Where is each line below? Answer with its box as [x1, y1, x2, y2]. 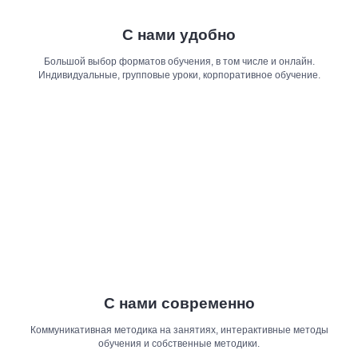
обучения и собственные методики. [98, 338, 260, 349]
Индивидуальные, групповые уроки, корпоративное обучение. [38, 70, 320, 81]
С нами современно [103, 295, 255, 312]
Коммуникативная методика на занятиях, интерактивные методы [30, 324, 328, 336]
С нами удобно [122, 26, 236, 43]
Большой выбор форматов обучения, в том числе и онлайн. [43, 56, 315, 67]
